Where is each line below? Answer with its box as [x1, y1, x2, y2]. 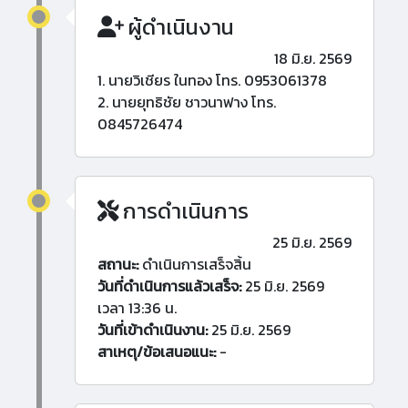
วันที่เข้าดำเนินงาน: [97, 319, 208, 342]
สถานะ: [97, 253, 138, 276]
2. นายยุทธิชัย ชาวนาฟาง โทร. [97, 91, 276, 114]
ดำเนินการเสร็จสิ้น [138, 253, 251, 276]
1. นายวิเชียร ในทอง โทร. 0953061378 [97, 69, 327, 92]
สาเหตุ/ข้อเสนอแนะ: [97, 341, 216, 363]
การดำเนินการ [118, 195, 249, 228]
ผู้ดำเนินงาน [124, 11, 234, 44]
